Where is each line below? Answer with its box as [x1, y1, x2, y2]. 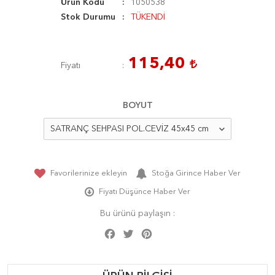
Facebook [118, 227, 157, 235]
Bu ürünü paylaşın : [100, 209, 175, 218]
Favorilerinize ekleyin [50, 169, 127, 177]
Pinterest [155, 227, 188, 235]
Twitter [136, 227, 161, 235]
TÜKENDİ [131, 13, 165, 21]
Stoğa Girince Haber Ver [152, 169, 241, 177]
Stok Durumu [61, 13, 115, 21]
